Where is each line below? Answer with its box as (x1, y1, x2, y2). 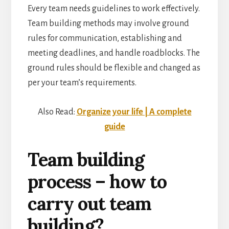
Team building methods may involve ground (27, 18, 189, 28)
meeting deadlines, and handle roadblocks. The (27, 48, 200, 58)
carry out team (27, 191, 151, 215)
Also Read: (37, 107, 77, 117)
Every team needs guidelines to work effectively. (27, 4, 200, 13)
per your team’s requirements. (27, 78, 136, 87)
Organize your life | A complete (76, 107, 192, 117)
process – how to (27, 169, 167, 193)
